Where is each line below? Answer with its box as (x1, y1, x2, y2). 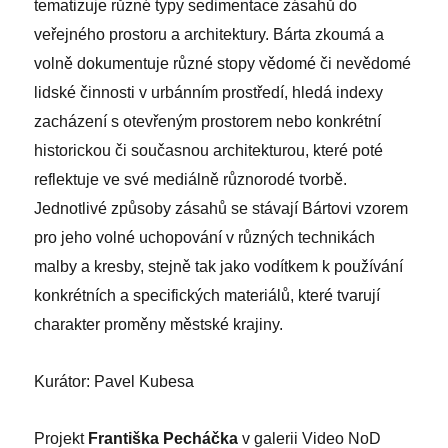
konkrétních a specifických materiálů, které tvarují (34, 286, 381, 304)
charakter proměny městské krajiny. (34, 315, 284, 333)
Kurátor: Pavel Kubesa (34, 372, 195, 390)
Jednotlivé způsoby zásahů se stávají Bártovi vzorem (34, 199, 409, 217)
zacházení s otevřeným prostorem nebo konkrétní (34, 112, 382, 130)
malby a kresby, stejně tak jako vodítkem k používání (34, 257, 404, 275)
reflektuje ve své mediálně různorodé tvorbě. (34, 170, 348, 188)
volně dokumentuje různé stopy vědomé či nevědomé (34, 54, 412, 72)
